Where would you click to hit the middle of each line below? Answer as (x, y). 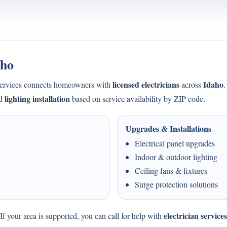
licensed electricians (146, 84)
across (191, 84)
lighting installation (37, 99)
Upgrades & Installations (168, 128)
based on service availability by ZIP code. (138, 99)
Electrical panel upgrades (175, 143)
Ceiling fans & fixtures (171, 171)
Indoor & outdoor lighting (176, 157)
